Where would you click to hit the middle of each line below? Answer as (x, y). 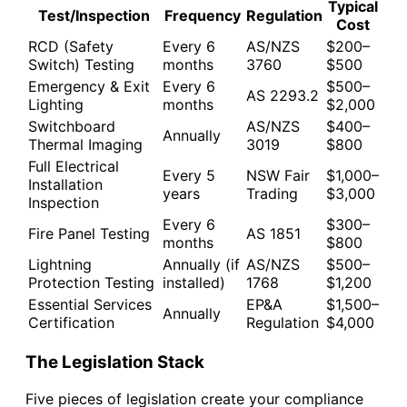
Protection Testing (91, 283)
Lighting (56, 105)
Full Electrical (74, 167)
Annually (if (201, 265)
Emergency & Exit (89, 87)
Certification (71, 323)
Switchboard (72, 127)
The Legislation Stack (115, 362)
